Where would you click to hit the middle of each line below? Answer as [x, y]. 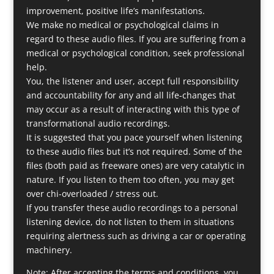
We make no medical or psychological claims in [122, 25]
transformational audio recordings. [98, 124]
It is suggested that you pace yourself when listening [134, 138]
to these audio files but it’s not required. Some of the [134, 152]
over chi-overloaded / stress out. [92, 194]
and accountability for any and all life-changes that [131, 95]
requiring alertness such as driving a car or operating [136, 236]
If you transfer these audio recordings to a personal [132, 208]
